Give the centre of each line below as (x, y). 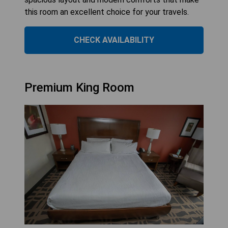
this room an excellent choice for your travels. (107, 12)
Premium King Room (79, 88)
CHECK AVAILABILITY (114, 40)
